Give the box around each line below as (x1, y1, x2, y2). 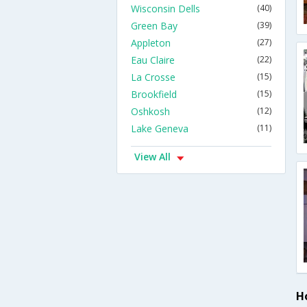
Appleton (131, 36, 171, 49)
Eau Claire (131, 53, 175, 66)
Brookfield (131, 88, 177, 101)
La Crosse (131, 71, 175, 84)
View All (134, 150, 171, 163)
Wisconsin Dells (131, 2, 200, 15)
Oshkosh (131, 105, 170, 118)
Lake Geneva (131, 122, 188, 135)
